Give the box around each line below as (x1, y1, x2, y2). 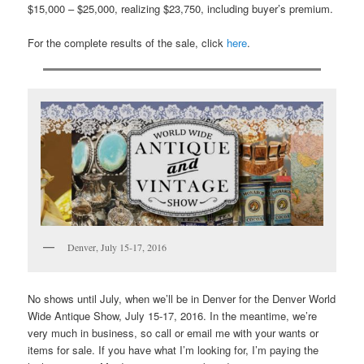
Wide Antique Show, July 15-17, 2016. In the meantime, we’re (28, 307, 318, 323)
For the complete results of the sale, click (28, 34, 227, 50)
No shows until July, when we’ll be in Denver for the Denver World (28, 290, 336, 306)
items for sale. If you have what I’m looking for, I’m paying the (28, 341, 319, 357)
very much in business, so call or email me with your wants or (28, 324, 319, 340)
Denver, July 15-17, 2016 (67, 240, 167, 254)
